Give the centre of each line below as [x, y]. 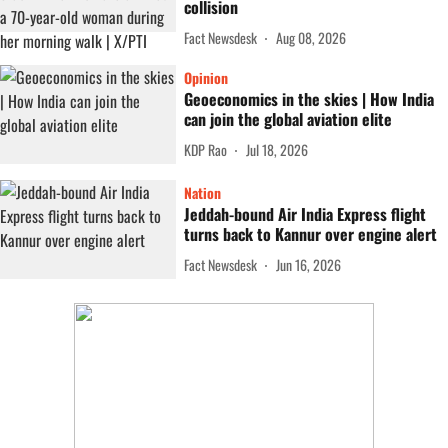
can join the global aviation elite [288, 119]
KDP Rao [205, 149]
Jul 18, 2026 [277, 149]
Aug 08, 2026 [311, 37]
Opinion [206, 77]
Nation [202, 192]
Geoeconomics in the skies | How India [309, 99]
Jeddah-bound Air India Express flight [305, 214]
